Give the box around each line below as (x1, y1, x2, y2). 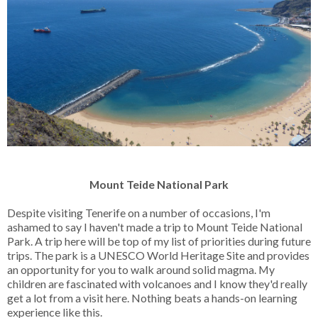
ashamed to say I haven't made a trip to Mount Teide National (7, 220, 302, 234)
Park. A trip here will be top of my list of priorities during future (7, 234, 311, 248)
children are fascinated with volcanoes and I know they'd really (7, 277, 307, 291)
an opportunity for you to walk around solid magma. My (7, 263, 275, 277)
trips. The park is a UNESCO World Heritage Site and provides (7, 248, 309, 263)
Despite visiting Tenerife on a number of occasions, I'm (7, 206, 270, 220)
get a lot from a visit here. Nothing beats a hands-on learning (7, 291, 297, 305)
